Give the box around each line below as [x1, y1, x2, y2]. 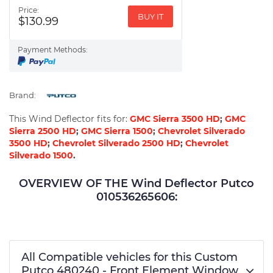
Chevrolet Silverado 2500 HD [52, 137, 180, 149]
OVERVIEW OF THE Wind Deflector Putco [19, 176, 254, 190]
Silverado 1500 [9, 149, 73, 161]
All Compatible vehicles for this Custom [21, 250, 238, 264]
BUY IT [137, 11, 163, 21]
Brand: [9, 90, 36, 100]
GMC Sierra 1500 [81, 125, 153, 136]
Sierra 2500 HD [9, 125, 76, 136]
